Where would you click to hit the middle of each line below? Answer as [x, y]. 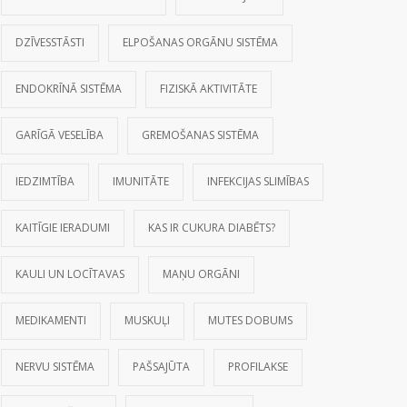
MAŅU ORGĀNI [201, 274]
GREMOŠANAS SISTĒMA [200, 135]
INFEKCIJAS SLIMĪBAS [258, 182]
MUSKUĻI [147, 321]
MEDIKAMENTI [51, 321]
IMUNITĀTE [141, 182]
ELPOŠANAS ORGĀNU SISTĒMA [200, 43]
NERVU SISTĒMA [55, 367]
